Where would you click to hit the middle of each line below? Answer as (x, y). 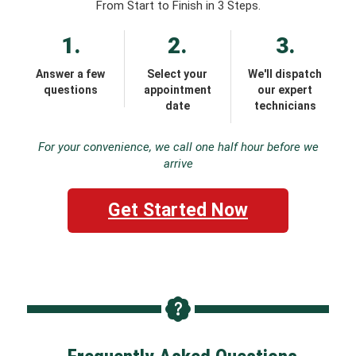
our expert (285, 89)
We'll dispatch (285, 74)
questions (70, 89)
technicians (285, 105)
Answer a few (71, 74)
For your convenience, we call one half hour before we (178, 147)
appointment (177, 89)
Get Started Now (178, 211)
